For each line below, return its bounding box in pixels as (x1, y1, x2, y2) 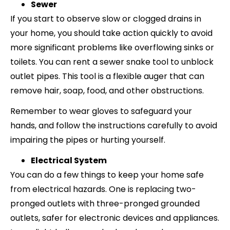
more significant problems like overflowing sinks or (10, 41, 214, 53)
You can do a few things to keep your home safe (10, 168, 204, 181)
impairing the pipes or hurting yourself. (10, 133, 165, 146)
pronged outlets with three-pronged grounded (10, 197, 200, 209)
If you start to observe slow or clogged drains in (10, 12, 201, 25)
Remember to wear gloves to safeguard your (10, 105, 192, 117)
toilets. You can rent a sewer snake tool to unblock (10, 55, 214, 68)
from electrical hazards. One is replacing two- (10, 183, 196, 195)
